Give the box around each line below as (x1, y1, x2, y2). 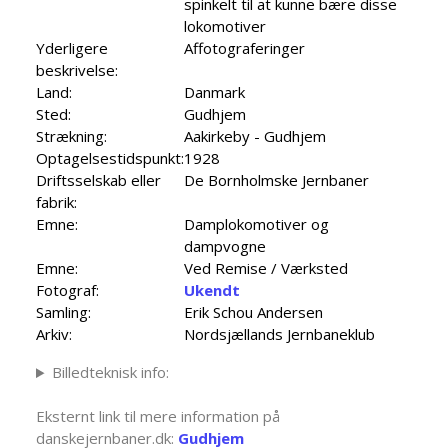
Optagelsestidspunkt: (36, 148, 184, 169)
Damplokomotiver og (184, 214, 329, 235)
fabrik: (36, 192, 77, 213)
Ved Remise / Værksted (184, 258, 348, 279)
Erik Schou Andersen (184, 302, 323, 323)
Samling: (36, 302, 91, 323)
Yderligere (36, 38, 108, 59)
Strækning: (36, 126, 107, 147)
